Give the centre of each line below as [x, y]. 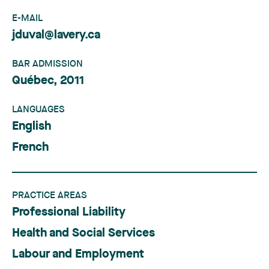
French [30, 148]
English [32, 127]
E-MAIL [27, 19]
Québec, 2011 [48, 81]
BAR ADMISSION [47, 64]
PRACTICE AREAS [50, 196]
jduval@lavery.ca [56, 35]
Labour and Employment [78, 255]
